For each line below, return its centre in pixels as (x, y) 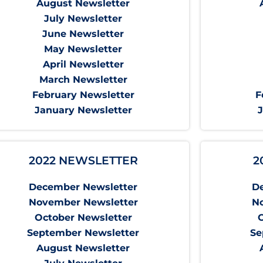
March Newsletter (83, 80)
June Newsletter (83, 34)
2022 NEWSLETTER (83, 161)
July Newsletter (83, 19)
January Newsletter (83, 110)
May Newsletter (83, 49)
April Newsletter (83, 65)
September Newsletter (83, 233)
